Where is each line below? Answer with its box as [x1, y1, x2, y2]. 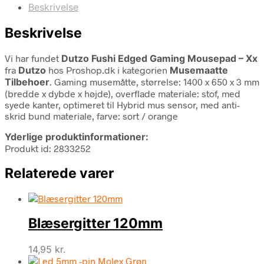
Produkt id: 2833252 [5, 142, 91, 154]
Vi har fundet [5, 52, 61, 64]
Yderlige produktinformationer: [5, 130, 148, 143]
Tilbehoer [5, 75, 49, 88]
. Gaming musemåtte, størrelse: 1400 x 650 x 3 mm [49, 75, 259, 87]
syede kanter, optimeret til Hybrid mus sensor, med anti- [5, 98, 240, 110]
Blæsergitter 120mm [28, 215, 163, 232]
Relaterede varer [5, 164, 114, 181]
